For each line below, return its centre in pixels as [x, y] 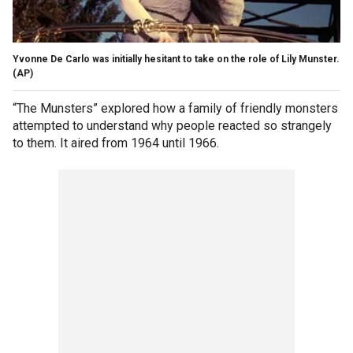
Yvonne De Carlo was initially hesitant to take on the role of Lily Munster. [176, 59]
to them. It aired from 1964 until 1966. [116, 143]
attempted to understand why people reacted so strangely [172, 125]
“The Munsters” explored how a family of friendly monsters [175, 108]
